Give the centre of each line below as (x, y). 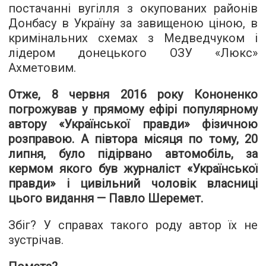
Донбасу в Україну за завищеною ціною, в (133, 23)
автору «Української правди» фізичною (133, 124)
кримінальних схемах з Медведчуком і (133, 38)
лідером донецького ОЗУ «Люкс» (133, 53)
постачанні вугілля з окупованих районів (133, 9)
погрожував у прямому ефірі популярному (133, 110)
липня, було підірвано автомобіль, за (133, 154)
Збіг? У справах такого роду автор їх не (133, 225)
